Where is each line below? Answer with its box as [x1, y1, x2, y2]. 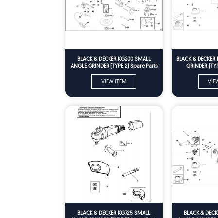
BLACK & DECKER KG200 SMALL [77, 55, 151, 62]
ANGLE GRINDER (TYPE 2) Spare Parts [70, 62, 158, 69]
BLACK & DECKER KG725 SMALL [77, 209, 150, 216]
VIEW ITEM [101, 77, 127, 85]
